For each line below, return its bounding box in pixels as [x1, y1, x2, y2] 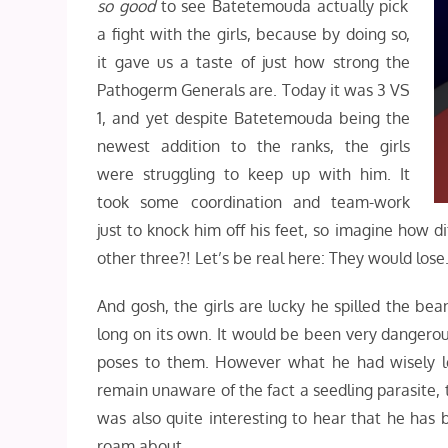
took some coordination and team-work [97, 192, 411, 212]
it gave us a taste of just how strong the [97, 52, 411, 72]
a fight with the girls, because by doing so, [97, 24, 411, 44]
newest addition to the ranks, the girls [97, 136, 411, 156]
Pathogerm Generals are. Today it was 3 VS [97, 80, 411, 100]
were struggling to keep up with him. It [97, 164, 411, 184]
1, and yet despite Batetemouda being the [97, 108, 411, 128]
